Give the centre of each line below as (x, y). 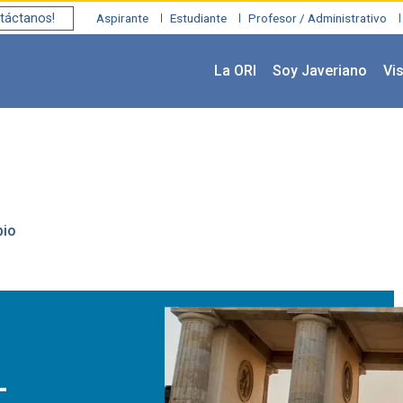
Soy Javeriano (320, 71)
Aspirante (122, 18)
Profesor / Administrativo (318, 18)
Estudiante (198, 18)
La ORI (235, 71)
